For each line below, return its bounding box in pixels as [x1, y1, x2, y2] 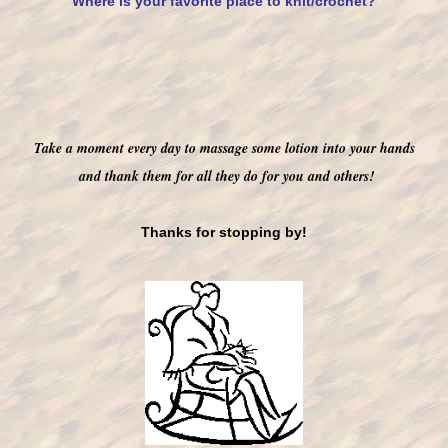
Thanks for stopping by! [141, 224, 307, 240]
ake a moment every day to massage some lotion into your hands [41, 138, 415, 158]
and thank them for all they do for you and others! [74, 166, 374, 186]
